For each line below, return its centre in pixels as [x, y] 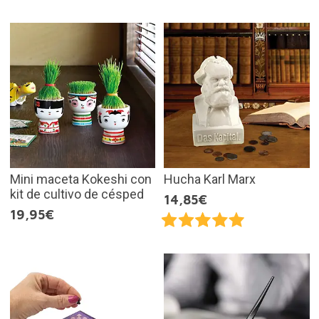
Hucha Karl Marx [210, 179]
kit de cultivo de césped [77, 194]
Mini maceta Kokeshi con [80, 179]
